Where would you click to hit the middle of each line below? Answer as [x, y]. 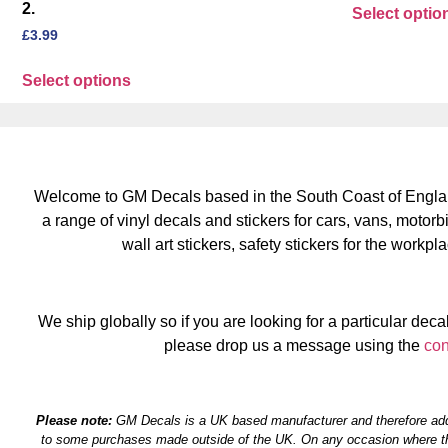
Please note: [74, 420]
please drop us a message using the [294, 346]
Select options [76, 80]
